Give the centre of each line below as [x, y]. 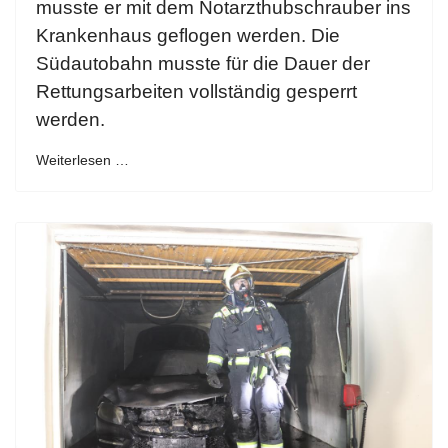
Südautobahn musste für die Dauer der [203, 64]
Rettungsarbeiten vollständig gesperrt [196, 92]
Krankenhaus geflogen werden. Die [188, 36]
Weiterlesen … [82, 160]
